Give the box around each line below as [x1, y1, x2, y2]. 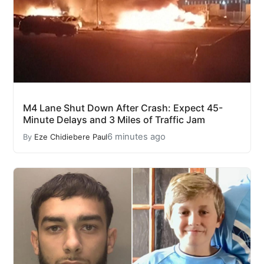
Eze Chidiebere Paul [34, 132, 107, 141]
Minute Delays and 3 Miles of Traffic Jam [23, 114, 205, 126]
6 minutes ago [107, 131, 166, 143]
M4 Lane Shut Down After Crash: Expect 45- [23, 102, 223, 114]
